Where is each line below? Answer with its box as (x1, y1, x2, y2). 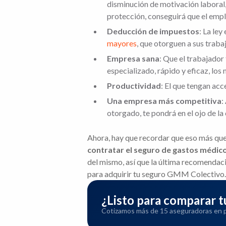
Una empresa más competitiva (107, 96, 221, 105)
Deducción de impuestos (107, 26, 199, 36)
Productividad (107, 81, 161, 90)
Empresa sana (107, 53, 159, 63)
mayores (107, 38, 137, 48)
